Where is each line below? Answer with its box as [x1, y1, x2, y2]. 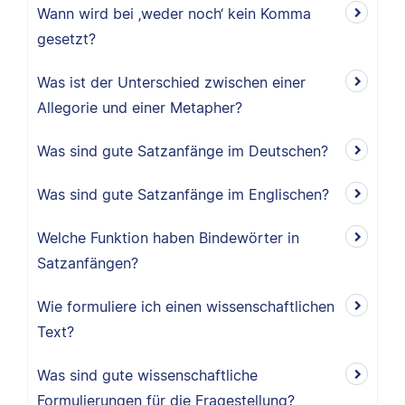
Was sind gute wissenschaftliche [37, 366, 258, 384]
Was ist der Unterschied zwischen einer [37, 73, 306, 91]
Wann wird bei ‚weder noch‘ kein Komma [37, 5, 311, 23]
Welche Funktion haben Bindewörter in [37, 229, 299, 247]
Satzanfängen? [37, 254, 138, 272]
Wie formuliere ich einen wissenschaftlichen [37, 297, 334, 316]
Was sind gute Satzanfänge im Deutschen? [37, 142, 328, 160]
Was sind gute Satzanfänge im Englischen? [37, 185, 329, 203]
